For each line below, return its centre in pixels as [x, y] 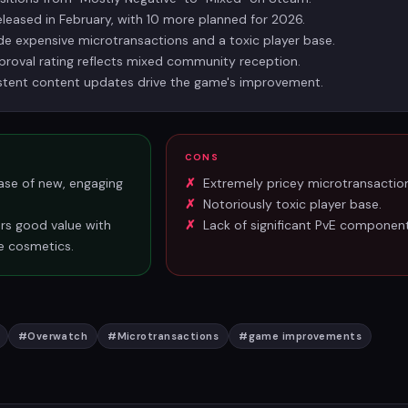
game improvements [305, 336]
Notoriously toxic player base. [292, 204]
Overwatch [58, 336]
